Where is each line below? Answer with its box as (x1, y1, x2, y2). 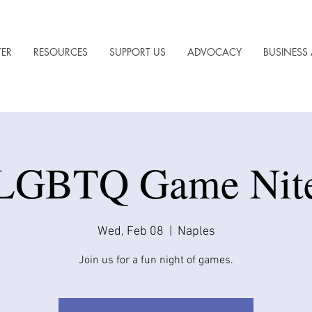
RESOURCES (33, 45, 88, 58)
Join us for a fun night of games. (79, 253, 233, 267)
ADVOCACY (187, 45, 242, 58)
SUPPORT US (109, 45, 166, 58)
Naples (177, 224, 215, 239)
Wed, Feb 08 (97, 224, 164, 239)
